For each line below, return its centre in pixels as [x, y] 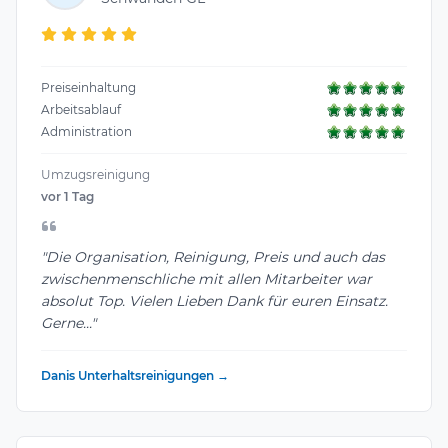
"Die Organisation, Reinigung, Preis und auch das [213, 257]
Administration [86, 132]
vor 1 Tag [67, 197]
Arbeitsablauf [81, 110]
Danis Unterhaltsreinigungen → [135, 376]
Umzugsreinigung [95, 175]
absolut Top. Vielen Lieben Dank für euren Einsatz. [214, 301]
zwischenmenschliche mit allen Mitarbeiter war [206, 279]
